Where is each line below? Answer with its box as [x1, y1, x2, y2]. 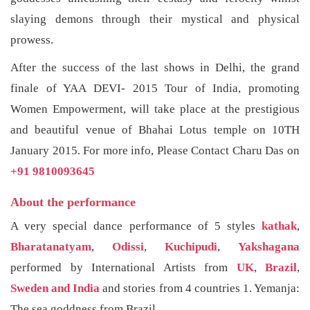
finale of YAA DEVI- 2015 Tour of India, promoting [10, 82, 300, 95]
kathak [262, 219, 297, 233]
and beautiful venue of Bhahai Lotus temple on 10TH [10, 123, 300, 137]
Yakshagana [238, 240, 300, 254]
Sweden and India [10, 282, 100, 295]
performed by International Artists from [10, 261, 237, 275]
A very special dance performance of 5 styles [10, 219, 262, 233]
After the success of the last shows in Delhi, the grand [10, 61, 300, 75]
